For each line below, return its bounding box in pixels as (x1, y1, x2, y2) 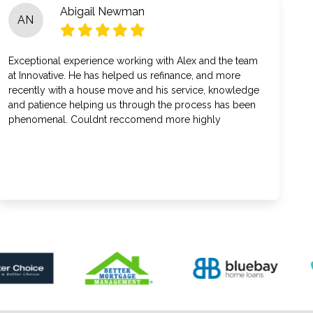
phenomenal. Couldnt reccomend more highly (8, 114, 221, 125)
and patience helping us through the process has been (8, 99, 256, 110)
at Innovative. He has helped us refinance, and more (8, 70, 240, 81)
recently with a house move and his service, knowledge (8, 85, 259, 96)
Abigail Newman (59, 5, 145, 18)
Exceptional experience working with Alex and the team (8, 55, 258, 66)
